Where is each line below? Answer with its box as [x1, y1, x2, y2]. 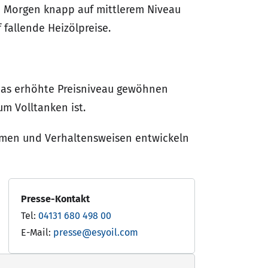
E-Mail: [21, 227, 53, 238]
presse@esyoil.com [53, 227, 138, 238]
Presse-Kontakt [21, 193, 90, 205]
